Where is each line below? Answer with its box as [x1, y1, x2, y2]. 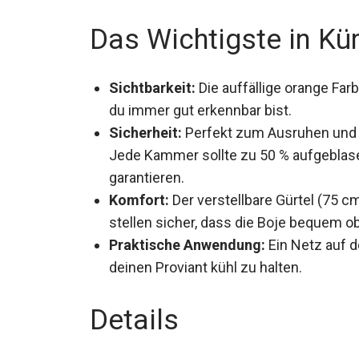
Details [90, 300, 179, 333]
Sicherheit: [109, 120, 182, 138]
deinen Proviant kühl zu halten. [109, 255, 302, 272]
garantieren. [109, 165, 184, 183]
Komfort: [109, 188, 169, 205]
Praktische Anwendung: [109, 232, 265, 250]
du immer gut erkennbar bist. [109, 98, 292, 115]
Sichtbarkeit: [109, 75, 196, 93]
